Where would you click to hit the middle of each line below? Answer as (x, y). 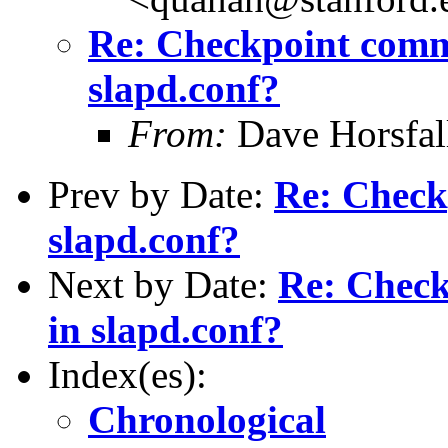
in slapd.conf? (165, 329)
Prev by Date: (161, 194)
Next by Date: (163, 284)
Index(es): (127, 374)
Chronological (207, 419)
